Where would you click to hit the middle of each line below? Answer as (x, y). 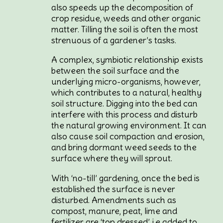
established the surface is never (113, 189)
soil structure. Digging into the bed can (125, 104)
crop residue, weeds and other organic (126, 18)
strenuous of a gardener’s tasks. (114, 40)
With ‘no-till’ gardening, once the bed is (126, 178)
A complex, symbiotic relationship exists (127, 60)
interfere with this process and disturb (125, 115)
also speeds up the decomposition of (122, 7)
